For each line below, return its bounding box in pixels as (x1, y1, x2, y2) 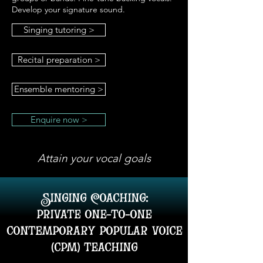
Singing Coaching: (40, 189, 148, 205)
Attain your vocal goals (37, 151, 151, 165)
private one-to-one (36, 205, 151, 222)
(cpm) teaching (50, 238, 137, 255)
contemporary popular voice (6, 222, 182, 238)
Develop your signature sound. (12, 4, 125, 15)
